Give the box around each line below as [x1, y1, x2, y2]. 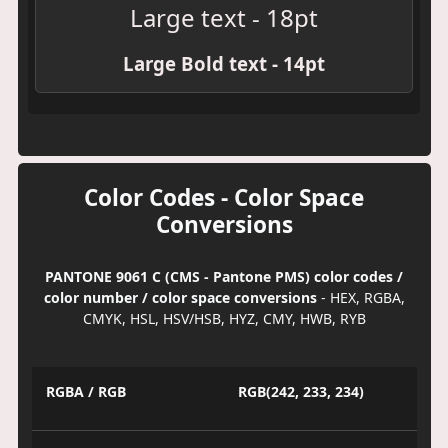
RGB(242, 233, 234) [238, 382, 364, 402]
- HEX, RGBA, [316, 287, 405, 307]
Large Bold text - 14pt [123, 50, 325, 76]
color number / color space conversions [43, 287, 317, 307]
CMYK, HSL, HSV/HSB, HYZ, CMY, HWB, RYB [82, 308, 366, 328]
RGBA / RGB [45, 382, 126, 402]
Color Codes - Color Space [84, 181, 364, 213]
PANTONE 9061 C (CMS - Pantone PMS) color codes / [45, 266, 403, 286]
